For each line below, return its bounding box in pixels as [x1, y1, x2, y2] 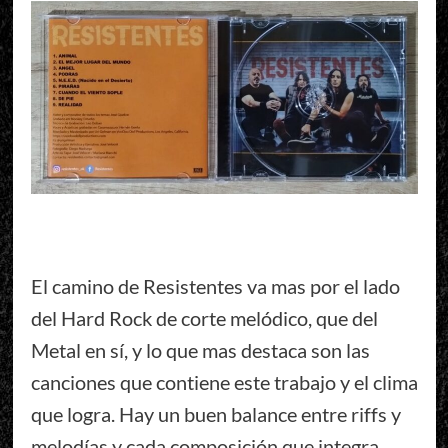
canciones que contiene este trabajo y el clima [30, 369, 418, 394]
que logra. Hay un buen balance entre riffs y [30, 401, 401, 426]
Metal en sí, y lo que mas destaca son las [30, 337, 370, 362]
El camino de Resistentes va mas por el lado [30, 273, 400, 298]
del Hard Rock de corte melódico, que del [30, 305, 378, 330]
